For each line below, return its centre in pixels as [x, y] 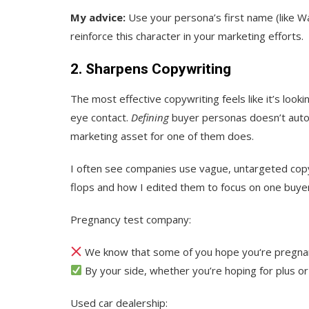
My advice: [98, 17]
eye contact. [101, 117]
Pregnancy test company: [131, 219]
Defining [150, 117]
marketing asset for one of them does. [162, 136]
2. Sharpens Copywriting [151, 69]
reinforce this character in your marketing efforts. [187, 36]
